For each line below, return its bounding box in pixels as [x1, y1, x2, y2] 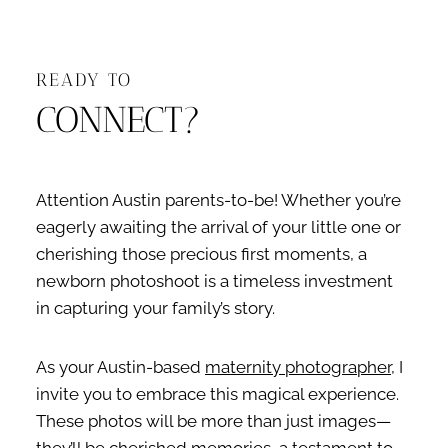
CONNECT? [36, 97, 201, 141]
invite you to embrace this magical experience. [36, 383, 399, 404]
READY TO [36, 68, 132, 90]
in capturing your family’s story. [36, 297, 275, 318]
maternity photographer [205, 356, 391, 377]
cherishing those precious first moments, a [36, 243, 367, 264]
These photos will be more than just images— [36, 410, 391, 431]
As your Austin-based [36, 356, 205, 377]
